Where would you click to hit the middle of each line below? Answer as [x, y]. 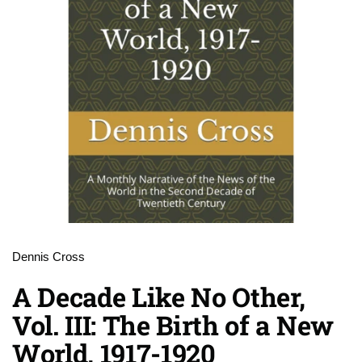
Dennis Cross [48, 257]
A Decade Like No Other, [159, 297]
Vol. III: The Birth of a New [173, 325]
